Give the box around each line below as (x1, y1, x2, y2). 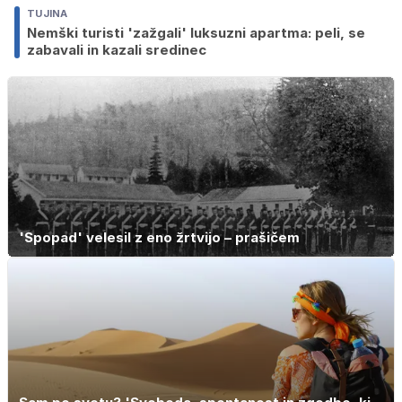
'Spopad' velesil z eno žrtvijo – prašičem (19, 229, 300, 247)
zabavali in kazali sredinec (27, 40, 206, 58)
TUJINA (27, 6, 68, 20)
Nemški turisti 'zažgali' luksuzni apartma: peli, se (27, 23, 365, 41)
